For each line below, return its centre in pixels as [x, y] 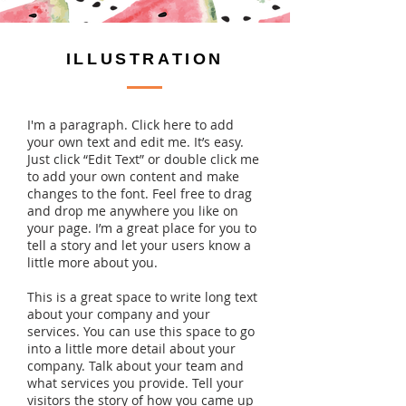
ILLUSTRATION [145, 59]
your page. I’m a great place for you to [142, 228]
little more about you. [92, 262]
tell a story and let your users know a [139, 245]
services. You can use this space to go [141, 331]
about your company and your [119, 314]
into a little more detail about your [131, 348]
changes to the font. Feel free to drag [140, 193]
